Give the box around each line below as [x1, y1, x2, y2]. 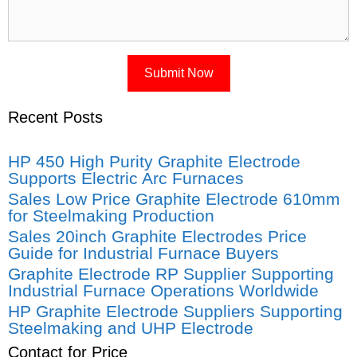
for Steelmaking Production [8, 206, 214, 225]
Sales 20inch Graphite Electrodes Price [8, 226, 307, 245]
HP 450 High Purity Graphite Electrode [8, 151, 300, 171]
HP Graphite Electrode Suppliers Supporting [8, 301, 343, 320]
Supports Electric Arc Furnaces [8, 168, 244, 187]
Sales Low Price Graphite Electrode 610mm [8, 189, 340, 208]
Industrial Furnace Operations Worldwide [8, 280, 319, 300]
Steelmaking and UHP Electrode [8, 318, 253, 337]
